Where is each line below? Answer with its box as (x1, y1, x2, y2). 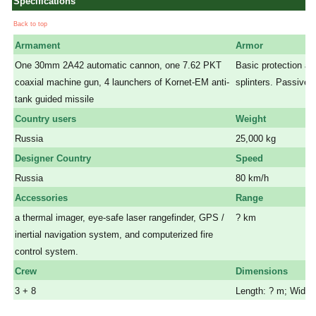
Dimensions (236, 266, 288, 277)
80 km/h (236, 173, 269, 184)
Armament (15, 40, 60, 51)
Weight (236, 114, 266, 125)
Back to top (13, 20, 47, 28)
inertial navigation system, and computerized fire (15, 229, 213, 241)
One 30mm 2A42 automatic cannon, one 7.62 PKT (15, 60, 221, 71)
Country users (15, 114, 76, 125)
